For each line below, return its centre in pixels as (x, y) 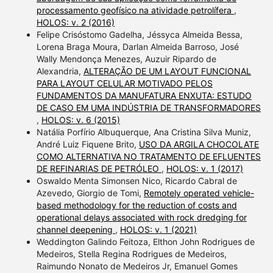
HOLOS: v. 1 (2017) (204, 168)
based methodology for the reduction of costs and (136, 205)
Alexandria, (60, 71)
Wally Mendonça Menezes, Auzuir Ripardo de (126, 58)
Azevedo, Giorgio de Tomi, (90, 193)
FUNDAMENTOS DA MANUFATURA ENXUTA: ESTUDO (144, 95)
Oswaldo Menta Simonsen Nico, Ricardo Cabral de (136, 180)
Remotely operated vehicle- (199, 193)
